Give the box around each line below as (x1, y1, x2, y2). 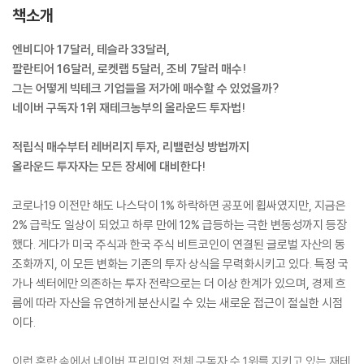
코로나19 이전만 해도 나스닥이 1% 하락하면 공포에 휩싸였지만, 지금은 (12, 197, 346, 213)
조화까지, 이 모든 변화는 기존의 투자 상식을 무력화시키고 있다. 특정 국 (12, 256, 349, 271)
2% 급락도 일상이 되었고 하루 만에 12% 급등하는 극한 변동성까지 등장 (12, 217, 347, 232)
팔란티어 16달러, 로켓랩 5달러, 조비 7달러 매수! (12, 61, 246, 76)
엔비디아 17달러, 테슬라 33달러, (12, 41, 170, 57)
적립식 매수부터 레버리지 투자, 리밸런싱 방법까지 (12, 139, 249, 154)
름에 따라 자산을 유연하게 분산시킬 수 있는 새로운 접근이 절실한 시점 (12, 295, 343, 310)
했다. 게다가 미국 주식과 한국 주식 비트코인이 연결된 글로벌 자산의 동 (12, 236, 345, 252)
